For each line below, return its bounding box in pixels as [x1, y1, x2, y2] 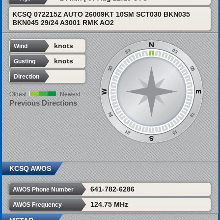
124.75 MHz [90, 200, 128, 208]
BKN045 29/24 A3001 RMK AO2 [12, 19, 114, 27]
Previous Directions [9, 99, 77, 108]
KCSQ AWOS [9, 164, 51, 172]
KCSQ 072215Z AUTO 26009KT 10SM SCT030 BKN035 [12, 10, 190, 19]
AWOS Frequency [12, 201, 62, 208]
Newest [59, 91, 80, 98]
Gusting [13, 58, 35, 65]
